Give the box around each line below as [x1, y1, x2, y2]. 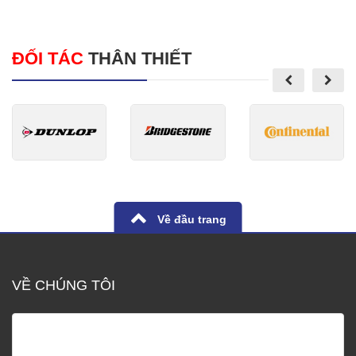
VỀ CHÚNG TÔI [12, 277, 115, 293]
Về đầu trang [153, 212, 226, 226]
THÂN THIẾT [83, 48, 192, 68]
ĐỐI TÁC [12, 48, 83, 68]
